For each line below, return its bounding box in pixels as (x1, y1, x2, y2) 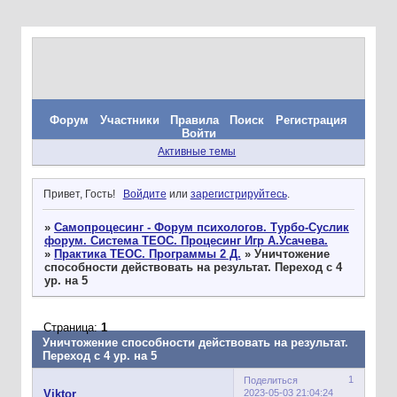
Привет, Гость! (43, 187, 115, 200)
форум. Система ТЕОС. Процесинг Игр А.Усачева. (43, 233, 328, 247)
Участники (99, 113, 160, 127)
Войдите (122, 187, 167, 200)
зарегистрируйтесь (190, 187, 287, 200)
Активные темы (158, 145, 237, 158)
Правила (170, 113, 219, 127)
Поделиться (244, 374, 299, 385)
